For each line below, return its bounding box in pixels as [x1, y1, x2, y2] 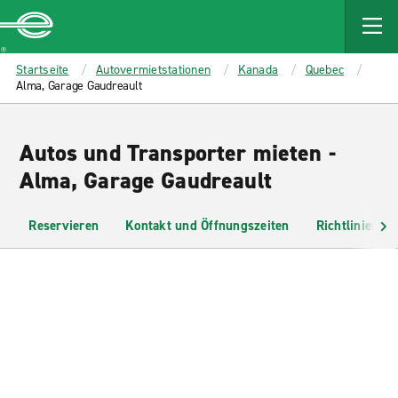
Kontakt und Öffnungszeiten [125, 217, 290, 235]
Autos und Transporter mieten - [20, 138, 336, 168]
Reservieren [28, 217, 99, 235]
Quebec [305, 61, 344, 78]
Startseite [16, 61, 69, 78]
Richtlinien [315, 217, 379, 235]
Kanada [237, 61, 278, 78]
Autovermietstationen [96, 61, 211, 78]
